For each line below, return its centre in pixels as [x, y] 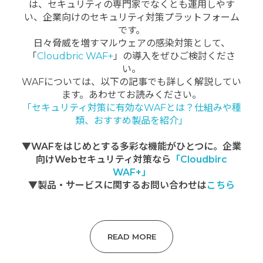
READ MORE [131, 236]
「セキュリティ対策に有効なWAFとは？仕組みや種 [131, 108]
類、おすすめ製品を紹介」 [131, 121]
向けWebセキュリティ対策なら [103, 160]
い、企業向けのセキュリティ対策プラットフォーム [131, 18]
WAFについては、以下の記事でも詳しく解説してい [131, 82]
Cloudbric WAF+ [75, 56]
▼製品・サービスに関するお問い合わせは [117, 186]
